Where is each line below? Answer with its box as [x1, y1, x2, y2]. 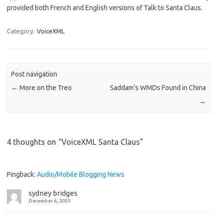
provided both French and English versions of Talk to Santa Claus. [7, 4, 202, 12]
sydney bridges [29, 188, 77, 197]
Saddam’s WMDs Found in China [109, 84, 206, 92]
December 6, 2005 [29, 198, 71, 203]
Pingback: [7, 170, 37, 178]
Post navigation [11, 70, 58, 78]
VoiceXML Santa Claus [62, 137, 140, 146]
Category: [7, 28, 36, 34]
